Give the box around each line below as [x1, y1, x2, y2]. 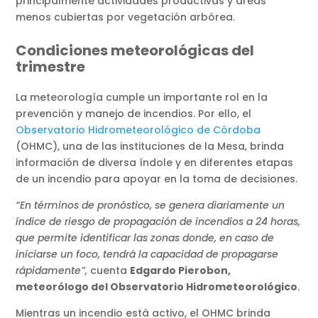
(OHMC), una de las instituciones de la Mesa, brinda [16, 139, 285, 154]
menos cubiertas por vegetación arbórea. [16, 10, 238, 25]
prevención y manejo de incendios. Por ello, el [16, 106, 252, 121]
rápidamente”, [16, 263, 91, 278]
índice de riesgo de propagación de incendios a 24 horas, [16, 214, 301, 229]
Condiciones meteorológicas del [16, 40, 255, 61]
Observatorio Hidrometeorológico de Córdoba [16, 123, 261, 138]
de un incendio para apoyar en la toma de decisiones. [16, 172, 301, 187]
